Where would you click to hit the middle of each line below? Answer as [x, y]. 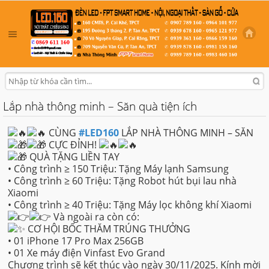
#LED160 [98, 133]
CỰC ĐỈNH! [72, 145]
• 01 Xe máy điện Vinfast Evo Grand [86, 253]
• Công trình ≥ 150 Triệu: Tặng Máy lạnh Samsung [118, 169]
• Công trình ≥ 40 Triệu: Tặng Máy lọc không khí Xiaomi [129, 205]
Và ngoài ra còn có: [96, 217]
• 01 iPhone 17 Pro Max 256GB [75, 241]
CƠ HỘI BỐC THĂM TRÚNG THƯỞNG [107, 229]
